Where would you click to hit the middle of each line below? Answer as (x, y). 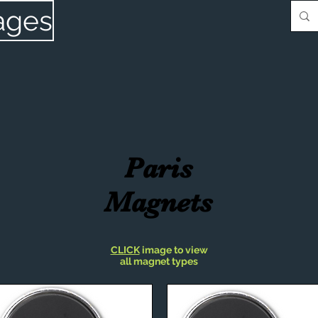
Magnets (158, 202)
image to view (174, 250)
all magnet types (159, 261)
